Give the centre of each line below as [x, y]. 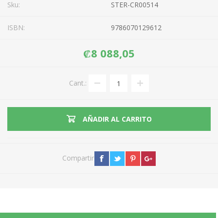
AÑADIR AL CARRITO [117, 119]
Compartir [78, 158]
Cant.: [78, 83]
